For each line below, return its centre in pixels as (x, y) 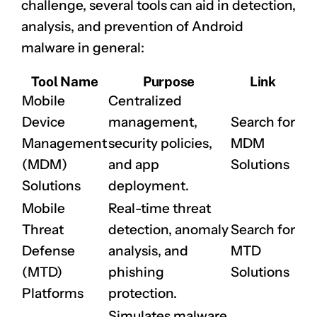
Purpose (168, 81)
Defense (48, 250)
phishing (136, 272)
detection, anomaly (168, 229)
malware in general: (83, 47)
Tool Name (64, 81)
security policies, (160, 143)
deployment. (149, 185)
